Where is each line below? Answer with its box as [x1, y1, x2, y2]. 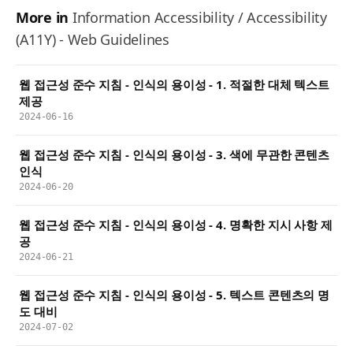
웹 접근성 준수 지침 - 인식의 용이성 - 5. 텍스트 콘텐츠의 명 [19, 287, 330, 303]
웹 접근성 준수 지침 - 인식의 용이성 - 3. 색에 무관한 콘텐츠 [19, 147, 330, 163]
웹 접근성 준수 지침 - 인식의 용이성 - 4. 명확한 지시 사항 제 [19, 217, 333, 233]
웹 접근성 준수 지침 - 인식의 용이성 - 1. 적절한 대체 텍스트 [19, 76, 330, 93]
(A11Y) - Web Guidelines [16, 30, 169, 50]
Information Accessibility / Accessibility [72, 8, 327, 28]
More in [16, 8, 69, 28]
